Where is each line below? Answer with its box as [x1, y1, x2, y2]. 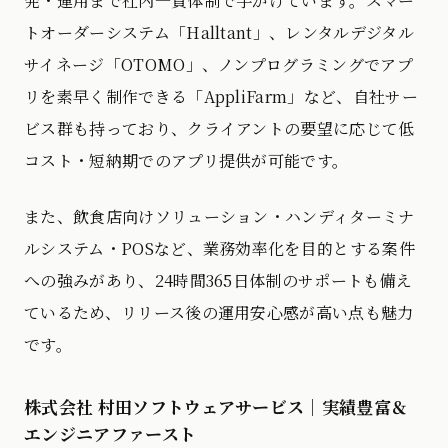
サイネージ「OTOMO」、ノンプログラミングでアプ [24, 53, 414, 77]
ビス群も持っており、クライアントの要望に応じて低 [24, 117, 415, 141]
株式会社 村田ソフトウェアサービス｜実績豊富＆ [24, 394, 409, 420]
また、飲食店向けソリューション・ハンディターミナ [24, 205, 415, 229]
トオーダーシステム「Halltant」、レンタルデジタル [24, 21, 414, 45]
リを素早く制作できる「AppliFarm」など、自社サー [24, 85, 418, 109]
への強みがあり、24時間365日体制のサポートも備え [24, 269, 413, 293]
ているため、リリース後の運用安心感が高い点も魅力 [24, 301, 414, 325]
